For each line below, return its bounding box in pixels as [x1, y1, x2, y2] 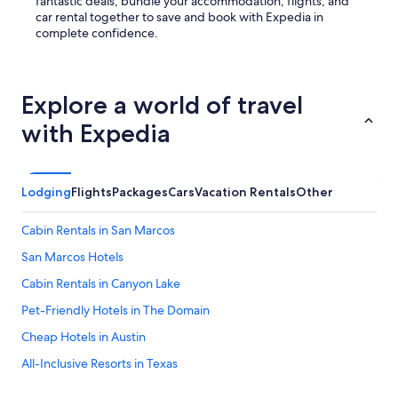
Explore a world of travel [21, 90, 303, 121]
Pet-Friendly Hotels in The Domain [21, 302, 210, 319]
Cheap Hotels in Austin [21, 329, 146, 346]
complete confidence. [36, 25, 158, 42]
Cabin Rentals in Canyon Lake [21, 275, 180, 292]
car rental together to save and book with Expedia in [36, 9, 323, 26]
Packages [112, 184, 168, 201]
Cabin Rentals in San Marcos [21, 222, 175, 239]
